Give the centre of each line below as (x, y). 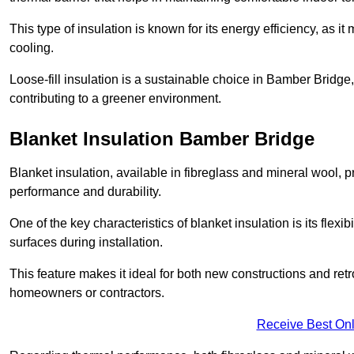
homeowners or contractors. (87, 293)
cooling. (32, 48)
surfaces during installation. (86, 243)
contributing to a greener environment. (115, 99)
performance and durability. (85, 192)
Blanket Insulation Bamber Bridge (162, 139)
